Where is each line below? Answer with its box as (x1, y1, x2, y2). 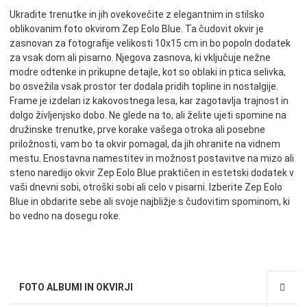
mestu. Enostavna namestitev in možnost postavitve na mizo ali (10, 153, 294, 164)
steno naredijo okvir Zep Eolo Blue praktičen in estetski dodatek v (10, 167, 294, 179)
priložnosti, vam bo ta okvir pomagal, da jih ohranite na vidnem (10, 138, 280, 150)
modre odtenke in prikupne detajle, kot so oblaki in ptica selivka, (10, 66, 286, 78)
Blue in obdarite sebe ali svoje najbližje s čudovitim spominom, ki (10, 196, 290, 208)
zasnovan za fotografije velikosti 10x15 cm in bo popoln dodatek (10, 38, 291, 49)
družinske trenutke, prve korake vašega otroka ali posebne (10, 124, 265, 136)
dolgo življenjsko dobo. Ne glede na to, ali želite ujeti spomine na (10, 110, 286, 121)
